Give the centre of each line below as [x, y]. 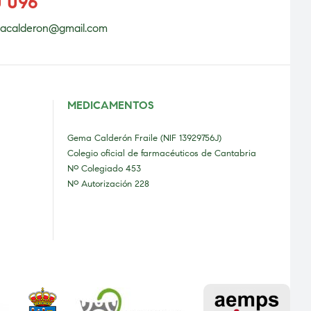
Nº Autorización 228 [108, 184]
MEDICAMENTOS [111, 106]
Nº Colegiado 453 [104, 169]
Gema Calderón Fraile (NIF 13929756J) [144, 138]
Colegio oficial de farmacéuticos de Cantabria [162, 154]
